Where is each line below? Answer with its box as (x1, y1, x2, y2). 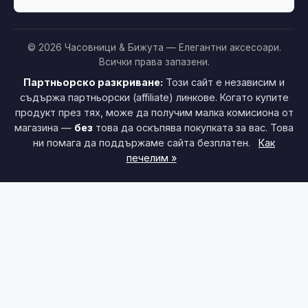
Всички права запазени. (98, 56, 210, 67)
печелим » (126, 151, 177, 164)
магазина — (14, 121, 74, 133)
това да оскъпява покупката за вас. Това (93, 121, 294, 133)
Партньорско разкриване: (23, 76, 163, 88)
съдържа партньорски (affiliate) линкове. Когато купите (19, 91, 289, 103)
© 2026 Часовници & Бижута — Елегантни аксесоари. (27, 41, 281, 53)
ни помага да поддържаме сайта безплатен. (33, 136, 253, 148)
